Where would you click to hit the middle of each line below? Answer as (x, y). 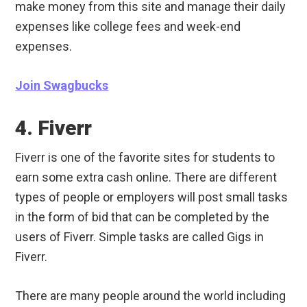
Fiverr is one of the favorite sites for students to (145, 158)
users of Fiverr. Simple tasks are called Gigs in (140, 237)
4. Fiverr (54, 128)
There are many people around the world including (151, 296)
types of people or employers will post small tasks (152, 197)
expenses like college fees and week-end (128, 27)
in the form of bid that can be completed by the (143, 217)
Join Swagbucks (62, 86)
